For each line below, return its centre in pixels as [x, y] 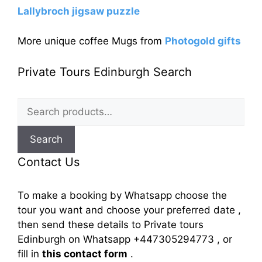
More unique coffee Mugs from [91, 41]
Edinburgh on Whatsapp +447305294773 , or [125, 239]
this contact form [85, 254]
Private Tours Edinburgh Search [105, 72]
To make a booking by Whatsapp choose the [122, 196]
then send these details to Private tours [111, 225]
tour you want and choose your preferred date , [129, 210]
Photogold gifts [203, 41]
